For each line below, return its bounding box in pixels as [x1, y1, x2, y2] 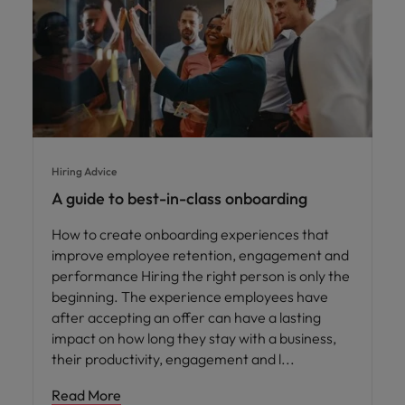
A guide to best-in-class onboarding [52, 188, 307, 210]
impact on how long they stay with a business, [52, 329, 336, 348]
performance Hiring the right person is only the [52, 267, 350, 286]
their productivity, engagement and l [52, 350, 284, 369]
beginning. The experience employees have [52, 287, 328, 306]
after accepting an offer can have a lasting [52, 308, 321, 327]
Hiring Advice [52, 165, 117, 179]
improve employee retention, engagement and [52, 246, 349, 265]
